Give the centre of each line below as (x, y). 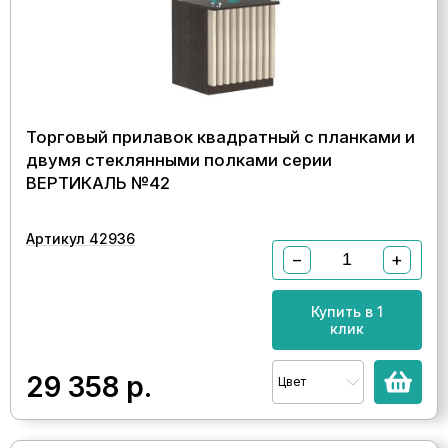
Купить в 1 (347, 311)
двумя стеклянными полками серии (179, 159)
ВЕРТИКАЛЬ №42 (98, 182)
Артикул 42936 (80, 238)
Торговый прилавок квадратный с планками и (220, 136)
